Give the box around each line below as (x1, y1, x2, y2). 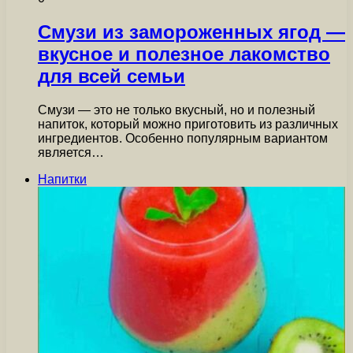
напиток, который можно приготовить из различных (38, 117, 338, 131)
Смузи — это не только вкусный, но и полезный (38, 102, 315, 117)
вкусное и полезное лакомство (38, 43, 330, 65)
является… (38, 145, 104, 159)
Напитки (38, 172, 87, 186)
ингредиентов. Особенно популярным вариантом (38, 131, 328, 145)
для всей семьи (38, 65, 185, 87)
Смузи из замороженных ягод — (38, 20, 345, 43)
